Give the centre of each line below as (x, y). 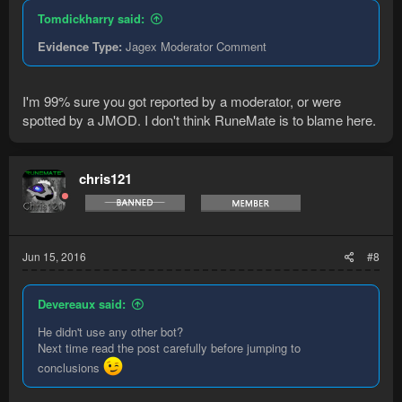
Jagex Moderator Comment (194, 46)
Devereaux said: (82, 304)
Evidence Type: (80, 46)
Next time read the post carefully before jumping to (169, 348)
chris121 (105, 179)
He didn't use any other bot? (110, 332)
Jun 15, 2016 (54, 257)
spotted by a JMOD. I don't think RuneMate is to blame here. (199, 120)
